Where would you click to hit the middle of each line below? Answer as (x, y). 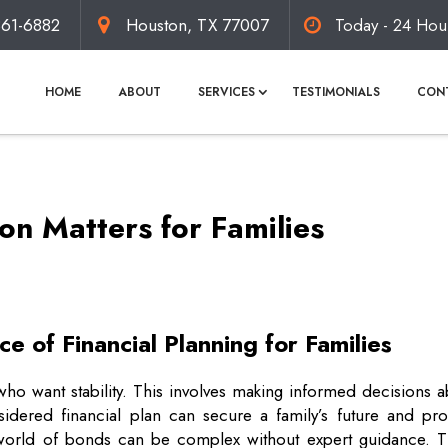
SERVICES (226, 92)
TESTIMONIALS (336, 92)
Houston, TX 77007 (197, 24)
